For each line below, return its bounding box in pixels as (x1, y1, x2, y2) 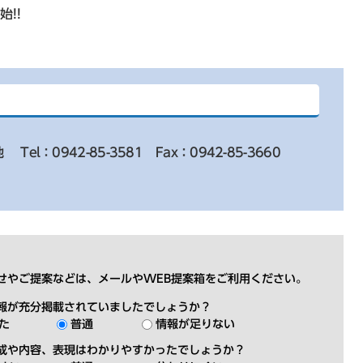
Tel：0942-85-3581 (20, 146, 143, 159)
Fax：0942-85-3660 (156, 146, 280, 159)
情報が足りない (156, 318, 235, 330)
